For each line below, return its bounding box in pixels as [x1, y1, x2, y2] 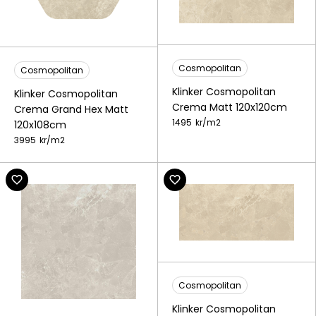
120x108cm [14, 117, 66, 132]
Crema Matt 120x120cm [172, 100, 287, 115]
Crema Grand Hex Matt [14, 102, 128, 116]
